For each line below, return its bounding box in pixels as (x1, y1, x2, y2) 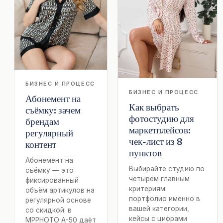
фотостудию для (129, 112, 194, 125)
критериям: (129, 185, 167, 193)
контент (25, 138, 56, 150)
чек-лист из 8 (129, 135, 183, 148)
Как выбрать (129, 101, 179, 113)
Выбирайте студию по (129, 165, 205, 173)
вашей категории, (129, 205, 189, 213)
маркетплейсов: (129, 124, 191, 136)
